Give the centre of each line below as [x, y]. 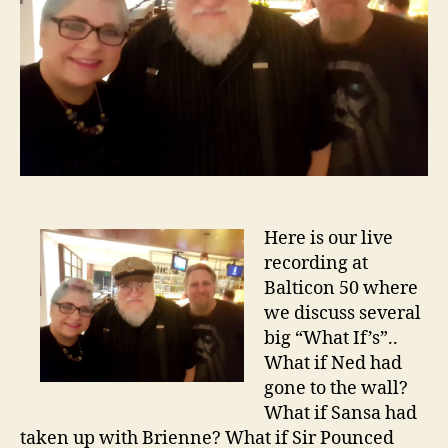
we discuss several [342, 314]
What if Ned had [333, 364]
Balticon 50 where [341, 289]
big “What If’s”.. [331, 339]
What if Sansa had [340, 414]
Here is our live [328, 239]
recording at [316, 264]
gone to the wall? [336, 389]
